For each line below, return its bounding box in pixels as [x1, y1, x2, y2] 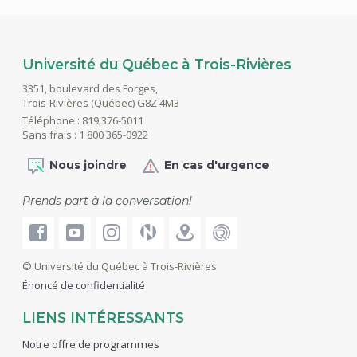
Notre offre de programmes [22, 336, 159, 351]
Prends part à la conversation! [22, 193, 192, 208]
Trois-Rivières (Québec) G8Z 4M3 [22, 95, 179, 110]
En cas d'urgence [163, 157, 269, 172]
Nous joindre [49, 157, 127, 172]
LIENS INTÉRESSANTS [22, 308, 184, 326]
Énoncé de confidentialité [22, 277, 145, 292]
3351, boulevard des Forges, [22, 80, 158, 96]
